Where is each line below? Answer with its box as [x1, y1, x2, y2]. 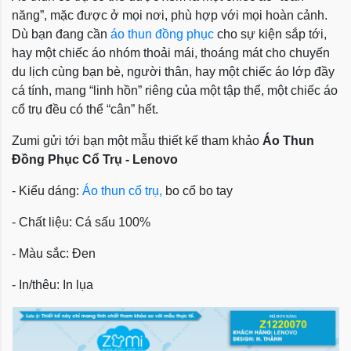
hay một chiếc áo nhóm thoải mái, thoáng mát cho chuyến [12, 46, 330, 60]
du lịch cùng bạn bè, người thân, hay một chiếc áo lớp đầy [12, 65, 335, 78]
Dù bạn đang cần [12, 27, 110, 41]
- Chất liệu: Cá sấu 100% [12, 215, 150, 229]
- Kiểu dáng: [12, 184, 82, 197]
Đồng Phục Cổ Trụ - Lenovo [12, 153, 178, 166]
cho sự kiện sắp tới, [214, 27, 327, 41]
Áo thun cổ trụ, [82, 184, 162, 197]
